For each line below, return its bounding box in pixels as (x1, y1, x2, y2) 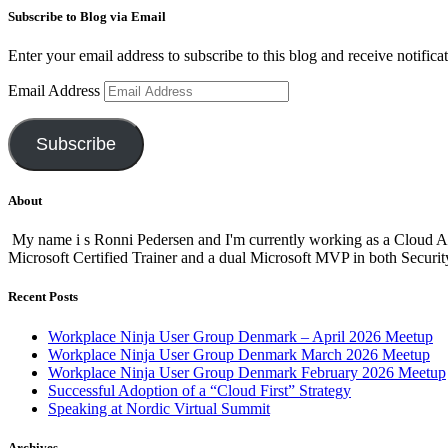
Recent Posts (8, 289, 78, 305)
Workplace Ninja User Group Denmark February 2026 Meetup (48, 363, 446, 381)
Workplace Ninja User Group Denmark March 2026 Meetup (48, 345, 430, 363)
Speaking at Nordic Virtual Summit (48, 399, 270, 417)
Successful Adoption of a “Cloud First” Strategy (48, 381, 351, 399)
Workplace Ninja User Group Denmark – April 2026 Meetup (48, 327, 433, 345)
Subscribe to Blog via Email (8, 8, 166, 24)
